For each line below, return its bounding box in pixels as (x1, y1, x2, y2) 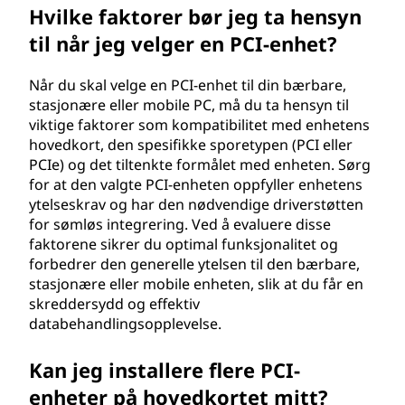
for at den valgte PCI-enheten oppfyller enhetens (29, 174, 363, 194)
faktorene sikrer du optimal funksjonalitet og (29, 234, 338, 254)
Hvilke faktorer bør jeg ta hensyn (29, 3, 362, 30)
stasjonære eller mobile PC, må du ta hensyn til (29, 95, 349, 115)
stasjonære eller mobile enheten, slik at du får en (29, 274, 363, 294)
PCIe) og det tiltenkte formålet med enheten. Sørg (29, 155, 371, 174)
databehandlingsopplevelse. (29, 314, 221, 334)
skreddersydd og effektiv (29, 294, 200, 314)
